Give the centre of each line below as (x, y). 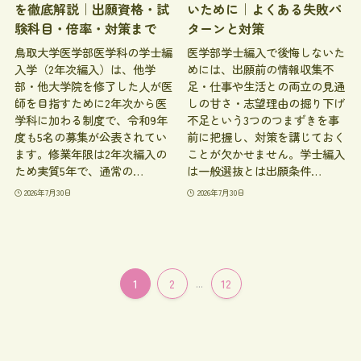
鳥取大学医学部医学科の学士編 (93, 52)
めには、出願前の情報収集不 (261, 68)
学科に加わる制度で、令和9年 (91, 119)
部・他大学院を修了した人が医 (93, 85)
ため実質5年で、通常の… (79, 170)
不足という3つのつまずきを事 (263, 119)
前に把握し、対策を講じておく (266, 136)
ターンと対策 (226, 28)
